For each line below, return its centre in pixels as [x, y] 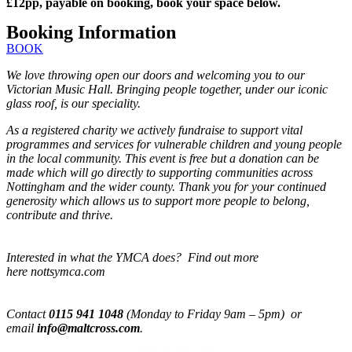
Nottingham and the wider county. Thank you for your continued [166, 187]
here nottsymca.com [56, 272]
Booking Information [91, 33]
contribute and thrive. [60, 215]
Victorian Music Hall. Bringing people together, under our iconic [167, 90]
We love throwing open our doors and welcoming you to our [156, 75]
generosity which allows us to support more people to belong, [158, 201]
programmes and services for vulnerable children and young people [174, 145]
